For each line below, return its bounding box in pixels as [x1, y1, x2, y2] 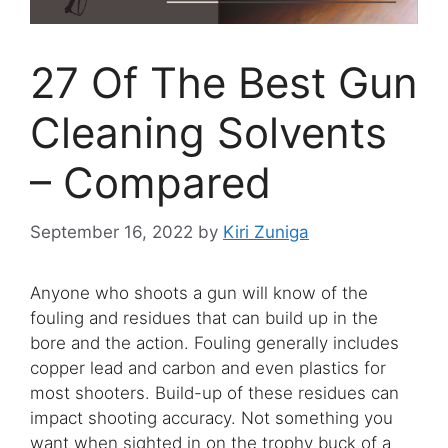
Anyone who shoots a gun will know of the [30, 282, 368, 303]
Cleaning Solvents [30, 107, 387, 159]
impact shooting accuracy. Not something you [30, 407, 393, 428]
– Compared [30, 157, 271, 209]
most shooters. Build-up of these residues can [30, 382, 399, 403]
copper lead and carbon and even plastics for [30, 357, 386, 378]
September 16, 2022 [30, 221, 193, 242]
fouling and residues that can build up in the [30, 307, 378, 328]
